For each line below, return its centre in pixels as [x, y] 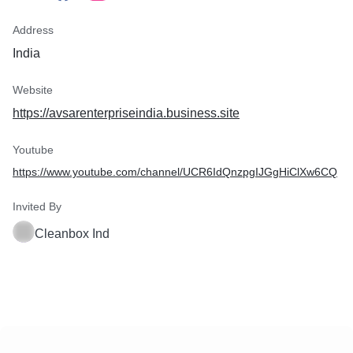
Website [33, 90]
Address [33, 30]
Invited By [37, 206]
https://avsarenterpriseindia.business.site [126, 113]
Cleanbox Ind [72, 234]
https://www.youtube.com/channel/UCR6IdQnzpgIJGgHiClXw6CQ [175, 172]
